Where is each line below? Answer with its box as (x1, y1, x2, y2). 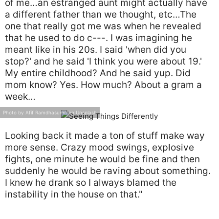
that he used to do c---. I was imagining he (5, 32, 192, 44)
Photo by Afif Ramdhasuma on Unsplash (3, 109, 97, 115)
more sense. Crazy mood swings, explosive (5, 142, 194, 153)
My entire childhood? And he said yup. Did (5, 67, 191, 79)
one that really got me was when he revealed (5, 21, 201, 32)
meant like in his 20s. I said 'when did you (5, 44, 186, 55)
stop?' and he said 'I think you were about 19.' (5, 56, 202, 67)
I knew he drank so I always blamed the (5, 177, 176, 188)
